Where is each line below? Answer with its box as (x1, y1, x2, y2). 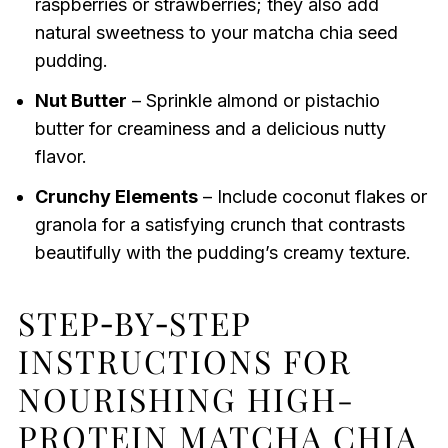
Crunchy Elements (34, 186, 198, 208)
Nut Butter (34, 90, 127, 112)
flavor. (34, 146, 87, 168)
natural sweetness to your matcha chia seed (34, 22, 398, 44)
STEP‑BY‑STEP (17, 301, 251, 345)
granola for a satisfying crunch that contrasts (34, 214, 405, 236)
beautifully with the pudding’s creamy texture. (34, 242, 411, 264)
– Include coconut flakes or (197, 186, 427, 208)
